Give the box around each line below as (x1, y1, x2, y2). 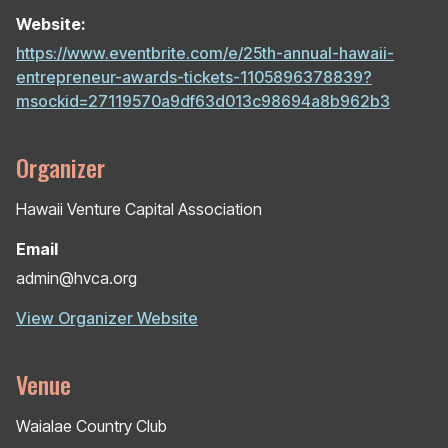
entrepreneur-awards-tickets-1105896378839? (16, 66, 372, 87)
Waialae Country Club (16, 415, 167, 436)
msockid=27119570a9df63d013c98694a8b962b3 (16, 90, 390, 111)
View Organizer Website (16, 307, 198, 328)
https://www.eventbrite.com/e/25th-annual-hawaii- (16, 42, 394, 63)
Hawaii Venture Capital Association (16, 198, 262, 219)
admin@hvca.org (16, 267, 137, 288)
